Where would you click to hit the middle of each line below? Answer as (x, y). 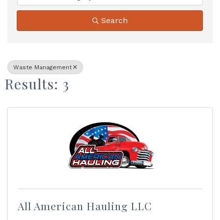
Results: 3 (37, 84)
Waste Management (42, 67)
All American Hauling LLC (85, 206)
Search (114, 20)
